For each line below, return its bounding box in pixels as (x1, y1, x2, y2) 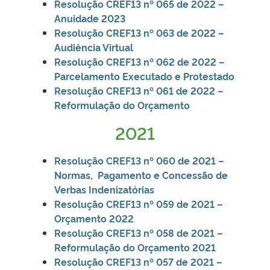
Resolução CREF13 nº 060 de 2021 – (54, 153, 224, 167)
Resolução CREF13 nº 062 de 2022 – (54, 54, 225, 68)
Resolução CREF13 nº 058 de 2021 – (54, 225, 223, 239)
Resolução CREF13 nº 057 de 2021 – (54, 254, 222, 268)
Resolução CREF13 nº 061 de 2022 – (54, 83, 224, 97)
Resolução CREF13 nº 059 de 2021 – (54, 196, 223, 210)
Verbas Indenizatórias (54, 182, 154, 196)
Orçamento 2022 (54, 211, 134, 225)
